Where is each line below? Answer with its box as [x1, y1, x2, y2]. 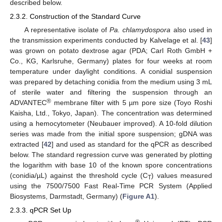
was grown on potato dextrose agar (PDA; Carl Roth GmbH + [10, 46, 212, 55]
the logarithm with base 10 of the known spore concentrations [10, 161, 212, 169]
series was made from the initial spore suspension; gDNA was [10, 129, 212, 138]
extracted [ [10, 140, 44, 148]
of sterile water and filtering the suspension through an [10, 88, 212, 96]
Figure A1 [122, 192, 155, 200]
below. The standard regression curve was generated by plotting [10, 150, 212, 159]
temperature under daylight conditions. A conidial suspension [10, 67, 212, 75]
